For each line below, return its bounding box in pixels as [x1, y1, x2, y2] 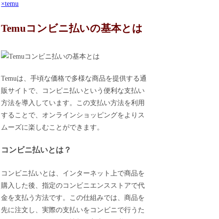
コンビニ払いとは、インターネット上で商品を [1, 170, 145, 177]
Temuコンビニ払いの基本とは [1, 22, 143, 34]
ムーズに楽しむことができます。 [1, 123, 104, 131]
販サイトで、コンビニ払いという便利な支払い [1, 87, 145, 94]
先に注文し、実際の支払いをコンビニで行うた [1, 206, 145, 214]
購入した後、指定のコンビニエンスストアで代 [1, 182, 145, 190]
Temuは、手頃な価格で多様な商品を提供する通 [1, 74, 147, 82]
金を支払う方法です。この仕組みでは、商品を [1, 194, 145, 202]
